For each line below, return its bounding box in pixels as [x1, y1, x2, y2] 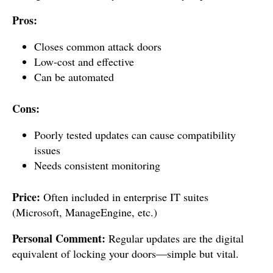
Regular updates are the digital [105, 231, 244, 246]
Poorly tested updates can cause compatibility [34, 127, 236, 142]
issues [34, 143, 60, 157]
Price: [12, 189, 40, 205]
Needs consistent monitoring [34, 158, 160, 172]
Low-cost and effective [34, 54, 134, 69]
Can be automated [34, 69, 114, 84]
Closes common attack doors [34, 39, 161, 54]
